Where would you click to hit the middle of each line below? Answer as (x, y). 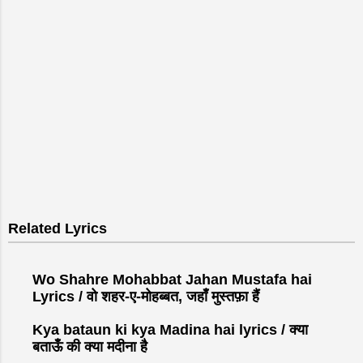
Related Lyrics (58, 228)
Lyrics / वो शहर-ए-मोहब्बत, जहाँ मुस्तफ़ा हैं (146, 296)
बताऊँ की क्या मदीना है (90, 346)
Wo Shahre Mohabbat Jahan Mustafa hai (172, 279)
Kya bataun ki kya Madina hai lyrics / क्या (170, 329)
